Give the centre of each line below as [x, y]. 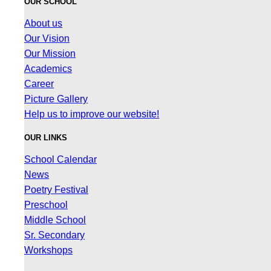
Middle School [55, 220]
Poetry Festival [56, 189]
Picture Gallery [56, 99]
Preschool [46, 204]
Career [39, 83]
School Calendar [60, 159]
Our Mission [50, 53]
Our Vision [47, 38]
